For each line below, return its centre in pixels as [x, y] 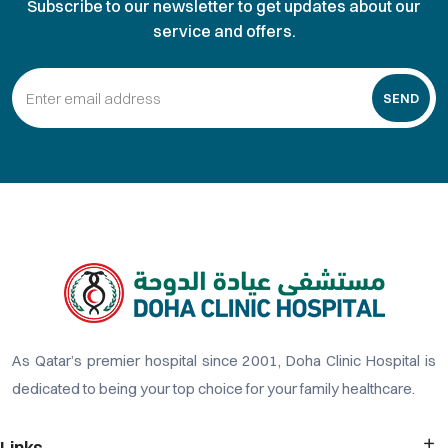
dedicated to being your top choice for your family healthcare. [213, 388]
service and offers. [224, 31]
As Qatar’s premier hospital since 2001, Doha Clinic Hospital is [224, 360]
